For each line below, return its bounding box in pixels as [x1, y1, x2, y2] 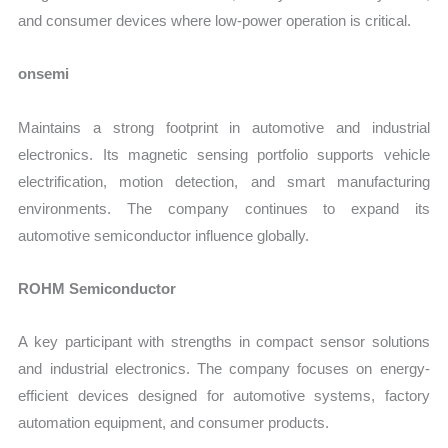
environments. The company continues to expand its [18, 199, 430, 217]
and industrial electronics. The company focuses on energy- [18, 360, 430, 378]
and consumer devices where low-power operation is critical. [18, 12, 412, 30]
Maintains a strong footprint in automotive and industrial [18, 118, 430, 136]
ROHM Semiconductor [18, 279, 177, 297]
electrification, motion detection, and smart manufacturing [18, 172, 430, 190]
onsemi [18, 65, 70, 83]
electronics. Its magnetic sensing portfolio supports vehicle [18, 145, 430, 163]
